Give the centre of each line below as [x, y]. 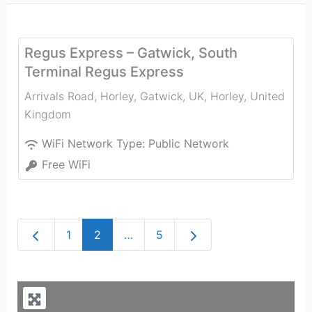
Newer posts [76, 234]
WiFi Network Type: [95, 143]
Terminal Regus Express [104, 72]
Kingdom [47, 114]
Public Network [188, 143]
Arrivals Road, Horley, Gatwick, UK [114, 96]
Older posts [216, 234]
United [267, 96]
